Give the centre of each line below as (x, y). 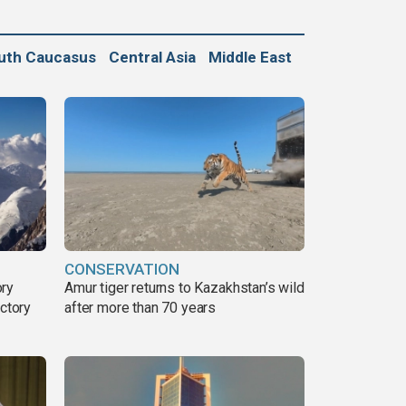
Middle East (250, 58)
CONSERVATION (122, 269)
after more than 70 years (140, 307)
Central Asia (152, 58)
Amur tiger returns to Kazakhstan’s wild (184, 287)
